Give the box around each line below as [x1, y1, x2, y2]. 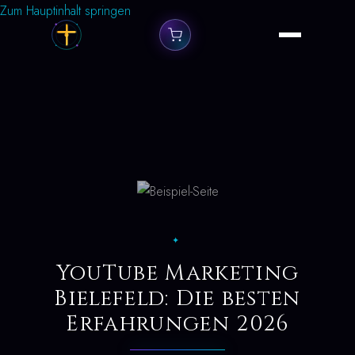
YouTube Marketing [55, 259, 300, 288]
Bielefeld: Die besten [54, 284, 301, 313]
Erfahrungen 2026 [66, 310, 289, 338]
